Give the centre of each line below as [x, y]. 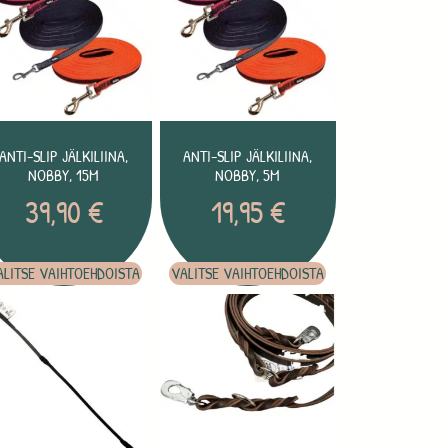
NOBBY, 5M [248, 174]
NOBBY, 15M [64, 174]
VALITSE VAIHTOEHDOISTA [248, 272]
